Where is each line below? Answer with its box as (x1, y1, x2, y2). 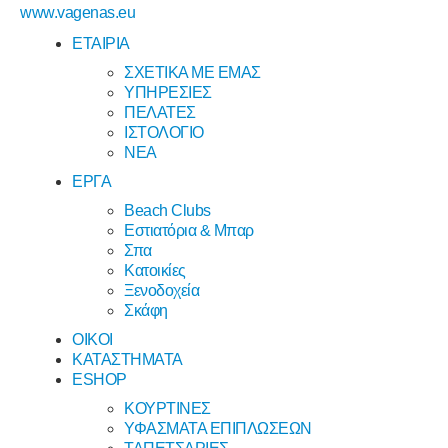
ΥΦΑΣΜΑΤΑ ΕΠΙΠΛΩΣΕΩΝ (124, 420, 312, 437)
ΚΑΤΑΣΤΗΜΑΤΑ (72, 351, 183, 368)
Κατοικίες (124, 262, 186, 279)
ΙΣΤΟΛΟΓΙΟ (124, 124, 204, 141)
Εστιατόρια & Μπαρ (124, 222, 254, 239)
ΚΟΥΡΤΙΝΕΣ (124, 400, 211, 417)
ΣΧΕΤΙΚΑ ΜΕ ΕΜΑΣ (124, 64, 261, 81)
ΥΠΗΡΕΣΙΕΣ (124, 84, 212, 101)
